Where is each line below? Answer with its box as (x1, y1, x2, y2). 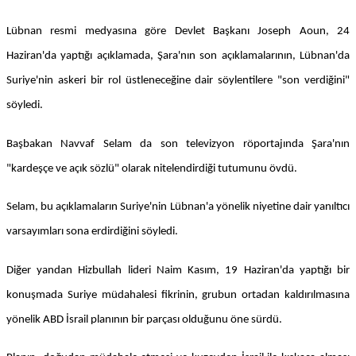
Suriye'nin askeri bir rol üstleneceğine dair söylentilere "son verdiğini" (6, 74, 350, 87)
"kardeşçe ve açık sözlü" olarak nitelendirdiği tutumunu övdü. (6, 162, 297, 175)
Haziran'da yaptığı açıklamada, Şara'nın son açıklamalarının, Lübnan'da (6, 49, 350, 62)
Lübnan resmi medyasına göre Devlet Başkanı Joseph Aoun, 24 (6, 25, 350, 37)
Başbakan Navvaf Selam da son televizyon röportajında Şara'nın (6, 137, 350, 150)
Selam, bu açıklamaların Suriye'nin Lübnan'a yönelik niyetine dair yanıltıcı (6, 201, 350, 214)
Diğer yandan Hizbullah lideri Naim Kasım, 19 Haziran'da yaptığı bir (6, 264, 350, 277)
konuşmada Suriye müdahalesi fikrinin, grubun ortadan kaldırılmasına (6, 288, 350, 301)
